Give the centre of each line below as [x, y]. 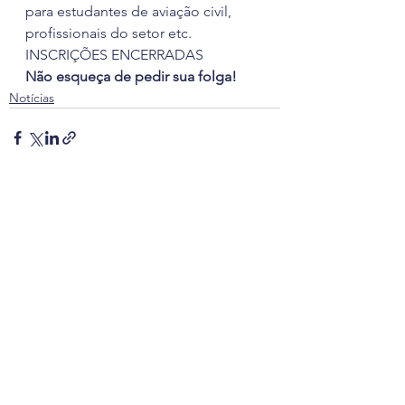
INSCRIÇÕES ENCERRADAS [114, 54]
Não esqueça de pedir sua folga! [131, 76]
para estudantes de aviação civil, [130, 11]
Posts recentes [62, 243]
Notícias [32, 97]
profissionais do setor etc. [110, 33]
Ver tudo [256, 240]
